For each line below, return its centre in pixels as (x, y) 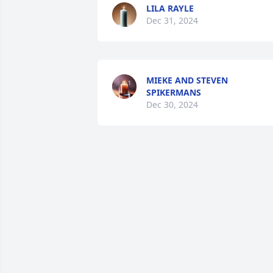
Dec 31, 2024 (172, 20)
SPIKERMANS (174, 92)
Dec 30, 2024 (172, 105)
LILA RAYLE (170, 8)
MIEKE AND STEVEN (187, 80)
